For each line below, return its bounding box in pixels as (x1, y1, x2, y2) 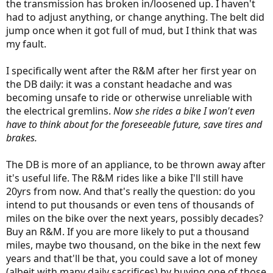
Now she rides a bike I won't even (113, 104, 255, 118)
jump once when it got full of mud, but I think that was (6, 24, 257, 37)
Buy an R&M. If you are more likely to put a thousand (6, 225, 249, 238)
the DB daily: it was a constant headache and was (6, 77, 232, 91)
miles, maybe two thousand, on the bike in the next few (6, 238, 261, 252)
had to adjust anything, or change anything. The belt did (6, 10, 264, 24)
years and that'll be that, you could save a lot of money (6, 252, 257, 265)
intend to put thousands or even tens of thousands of (6, 198, 254, 211)
